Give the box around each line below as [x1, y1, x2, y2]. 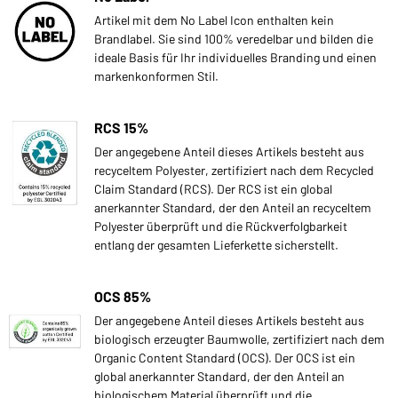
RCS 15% [94, 118, 148, 136]
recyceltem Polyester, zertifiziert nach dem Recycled [94, 162, 374, 178]
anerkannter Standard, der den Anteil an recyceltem [94, 199, 371, 215]
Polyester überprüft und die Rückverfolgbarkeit [94, 218, 347, 234]
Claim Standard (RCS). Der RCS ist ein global [94, 180, 332, 196]
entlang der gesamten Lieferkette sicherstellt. [94, 236, 338, 252]
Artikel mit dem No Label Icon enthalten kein [94, 12, 334, 28]
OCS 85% [94, 287, 151, 305]
